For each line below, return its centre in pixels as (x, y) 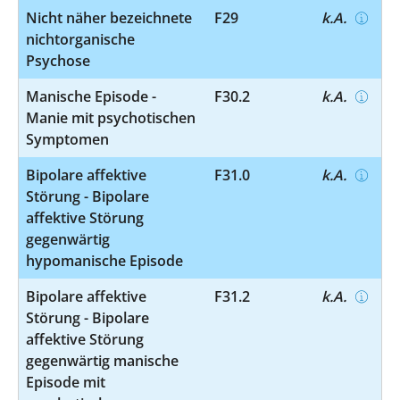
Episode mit (66, 382)
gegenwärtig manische (102, 360)
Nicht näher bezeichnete (109, 17)
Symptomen (67, 139)
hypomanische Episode (104, 260)
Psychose (58, 60)
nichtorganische (80, 39)
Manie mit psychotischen (111, 117)
